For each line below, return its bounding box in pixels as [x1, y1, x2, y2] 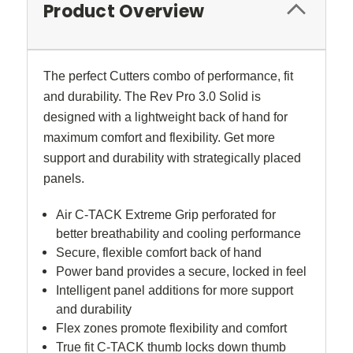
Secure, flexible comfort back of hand [56, 246, 262, 260]
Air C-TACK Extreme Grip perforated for [56, 208, 277, 222]
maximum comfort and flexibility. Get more [43, 131, 275, 145]
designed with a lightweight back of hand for [43, 110, 288, 124]
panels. [43, 172, 84, 186]
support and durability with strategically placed [43, 151, 301, 165]
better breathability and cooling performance [56, 227, 302, 241]
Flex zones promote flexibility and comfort [56, 321, 288, 336]
